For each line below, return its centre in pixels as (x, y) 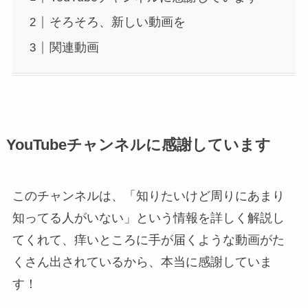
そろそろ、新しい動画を (117, 22)
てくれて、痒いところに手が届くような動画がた (148, 240)
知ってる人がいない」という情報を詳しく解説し (148, 218)
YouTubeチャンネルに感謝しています (138, 145)
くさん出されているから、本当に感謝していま (142, 262)
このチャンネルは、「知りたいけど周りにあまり (148, 196)
